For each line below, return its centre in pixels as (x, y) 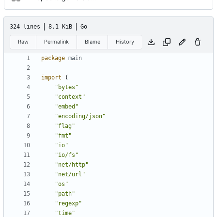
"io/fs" (67, 155)
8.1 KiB (60, 26)
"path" (65, 194)
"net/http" (72, 165)
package (53, 58)
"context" (70, 97)
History (125, 42)
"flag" (65, 126)
